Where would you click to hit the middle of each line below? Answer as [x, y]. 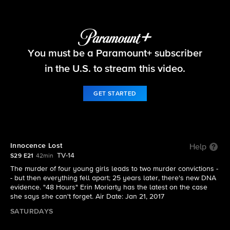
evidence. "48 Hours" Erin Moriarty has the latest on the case [109, 187]
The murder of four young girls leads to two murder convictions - [114, 169]
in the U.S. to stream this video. [115, 69]
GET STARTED [115, 94]
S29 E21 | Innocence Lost [115, 60]
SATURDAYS [32, 212]
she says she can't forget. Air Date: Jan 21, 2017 [87, 197]
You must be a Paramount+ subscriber [115, 53]
